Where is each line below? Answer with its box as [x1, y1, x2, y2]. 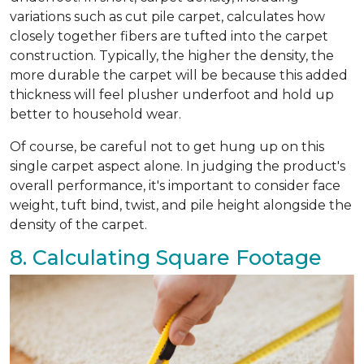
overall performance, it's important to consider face [10, 178, 340, 194]
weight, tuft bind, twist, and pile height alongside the [10, 197, 352, 214]
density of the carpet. [10, 217, 150, 233]
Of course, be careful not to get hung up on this [10, 139, 324, 155]
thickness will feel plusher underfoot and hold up [10, 87, 334, 103]
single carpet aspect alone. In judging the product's [10, 158, 345, 175]
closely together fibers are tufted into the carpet [10, 28, 328, 45]
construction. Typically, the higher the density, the [10, 48, 334, 64]
